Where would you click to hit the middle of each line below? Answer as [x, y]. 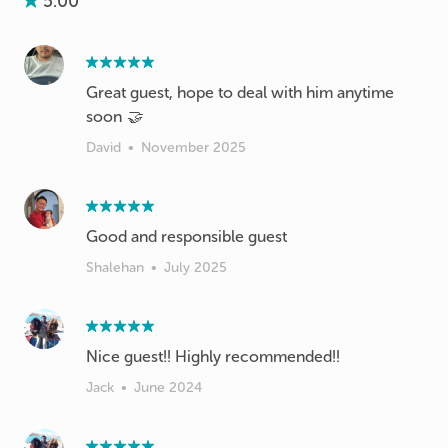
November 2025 [193, 147]
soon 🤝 [114, 116]
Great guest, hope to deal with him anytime [240, 92]
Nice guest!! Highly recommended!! [213, 356]
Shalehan [115, 267]
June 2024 [168, 387]
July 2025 [195, 267]
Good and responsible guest [186, 236]
